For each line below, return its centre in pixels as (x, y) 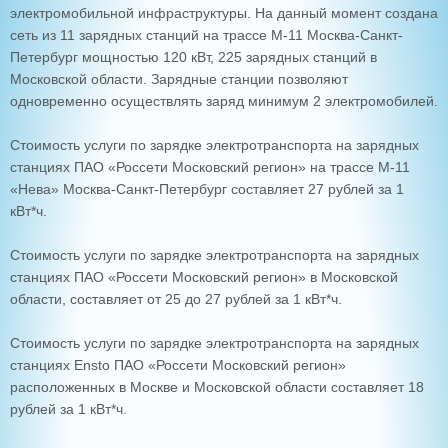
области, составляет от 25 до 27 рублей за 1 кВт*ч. (176, 300)
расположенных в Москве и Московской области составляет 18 (217, 388)
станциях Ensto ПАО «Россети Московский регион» (178, 366)
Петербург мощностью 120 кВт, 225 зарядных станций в (193, 58)
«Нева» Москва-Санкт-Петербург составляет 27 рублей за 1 (207, 190)
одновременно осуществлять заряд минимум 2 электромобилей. (224, 102)
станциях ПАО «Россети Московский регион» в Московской (204, 278)
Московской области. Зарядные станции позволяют (179, 80)
